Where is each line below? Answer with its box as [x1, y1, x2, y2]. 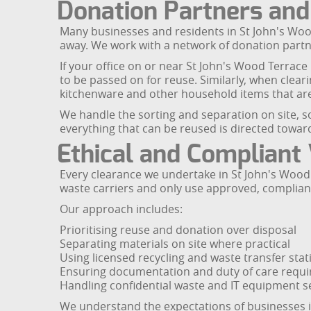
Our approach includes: [60, 201, 183, 217]
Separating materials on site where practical [60, 236, 290, 252]
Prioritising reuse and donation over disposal [60, 222, 296, 238]
